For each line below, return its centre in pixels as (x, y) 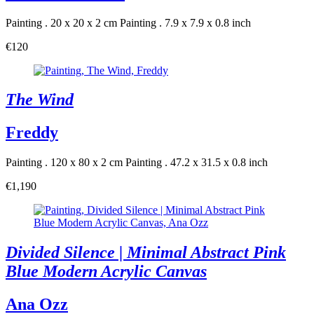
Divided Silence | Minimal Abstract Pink (146, 253)
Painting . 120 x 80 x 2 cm (64, 163)
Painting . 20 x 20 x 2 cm (61, 22)
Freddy (32, 133)
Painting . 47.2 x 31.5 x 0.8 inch (197, 163)
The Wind (40, 100)
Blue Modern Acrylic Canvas (106, 272)
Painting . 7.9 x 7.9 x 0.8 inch (185, 22)
